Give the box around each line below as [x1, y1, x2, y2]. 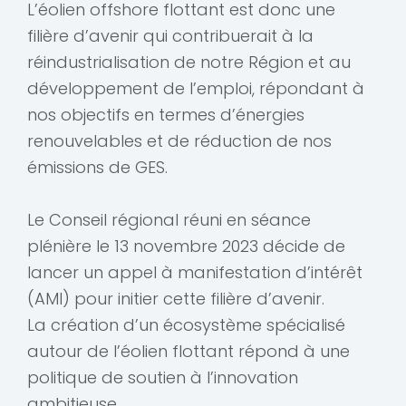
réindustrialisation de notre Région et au [27, 51, 351, 74]
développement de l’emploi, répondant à [27, 77, 364, 101]
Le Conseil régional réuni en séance [27, 208, 311, 232]
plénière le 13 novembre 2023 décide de [27, 235, 345, 258]
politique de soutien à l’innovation [27, 366, 298, 390]
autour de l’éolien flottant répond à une [27, 340, 350, 363]
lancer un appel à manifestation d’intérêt [27, 261, 362, 285]
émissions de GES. [27, 156, 168, 179]
